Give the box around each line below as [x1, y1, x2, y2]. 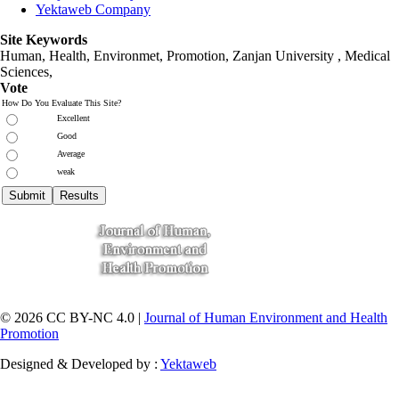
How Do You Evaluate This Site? [2, 97, 121, 108]
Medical [345, 47, 390, 63]
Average [57, 148, 85, 159]
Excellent [57, 112, 90, 123]
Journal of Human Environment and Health [144, 309, 387, 325]
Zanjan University [232, 47, 338, 63]
